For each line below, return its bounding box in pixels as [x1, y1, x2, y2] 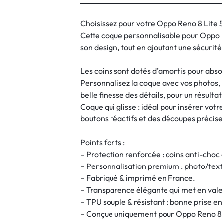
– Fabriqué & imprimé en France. [80, 173, 195, 183]
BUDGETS [7, 147, 76, 166]
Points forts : [80, 137, 125, 148]
